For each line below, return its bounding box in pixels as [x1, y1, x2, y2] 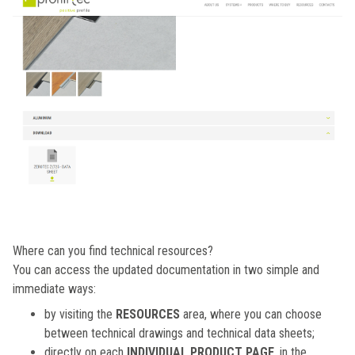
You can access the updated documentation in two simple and [13, 262, 319, 278]
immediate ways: [13, 281, 96, 297]
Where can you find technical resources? [13, 243, 213, 259]
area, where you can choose [183, 307, 322, 323]
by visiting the [44, 307, 116, 323]
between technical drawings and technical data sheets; [44, 326, 315, 342]
